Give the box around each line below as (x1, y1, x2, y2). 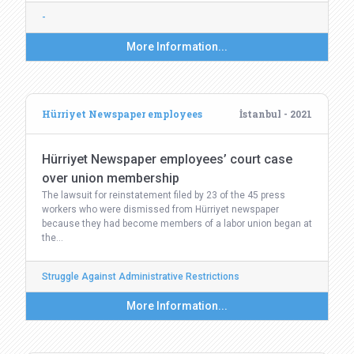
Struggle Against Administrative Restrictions (42, 271, 239, 282)
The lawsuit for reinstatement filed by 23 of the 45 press (42, 190, 285, 201)
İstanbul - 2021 (239, 107, 312, 120)
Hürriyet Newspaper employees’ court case (42, 152, 292, 167)
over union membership (42, 171, 179, 186)
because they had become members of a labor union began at (42, 218, 312, 229)
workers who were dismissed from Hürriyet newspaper (42, 204, 279, 215)
